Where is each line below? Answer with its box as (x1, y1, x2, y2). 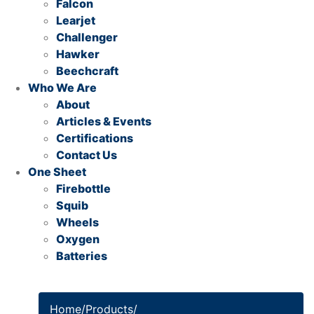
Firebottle (56, 182, 111, 196)
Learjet (56, 13, 95, 27)
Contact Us (56, 148, 117, 162)
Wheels (56, 215, 99, 229)
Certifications (56, 131, 133, 145)
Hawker (56, 47, 100, 61)
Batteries (56, 249, 107, 263)
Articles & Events (56, 114, 151, 128)
